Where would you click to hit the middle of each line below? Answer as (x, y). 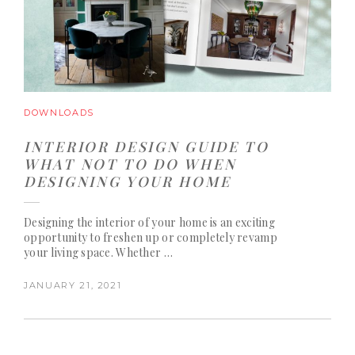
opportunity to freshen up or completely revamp (151, 237)
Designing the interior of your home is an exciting (149, 222)
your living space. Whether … (98, 252)
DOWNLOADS (59, 112)
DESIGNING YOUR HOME (128, 181)
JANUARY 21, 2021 (73, 285)
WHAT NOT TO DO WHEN (130, 163)
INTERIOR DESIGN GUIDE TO (147, 146)
